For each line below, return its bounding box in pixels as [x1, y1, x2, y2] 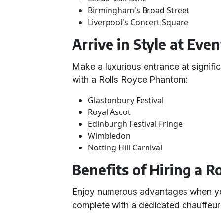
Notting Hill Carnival [88, 142, 163, 153]
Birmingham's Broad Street [88, 5, 190, 16]
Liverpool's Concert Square [88, 17, 189, 28]
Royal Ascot [88, 107, 131, 117]
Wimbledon [88, 130, 131, 141]
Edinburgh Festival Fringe [88, 118, 183, 129]
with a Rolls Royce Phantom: [72, 74, 188, 85]
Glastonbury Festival [88, 95, 164, 106]
